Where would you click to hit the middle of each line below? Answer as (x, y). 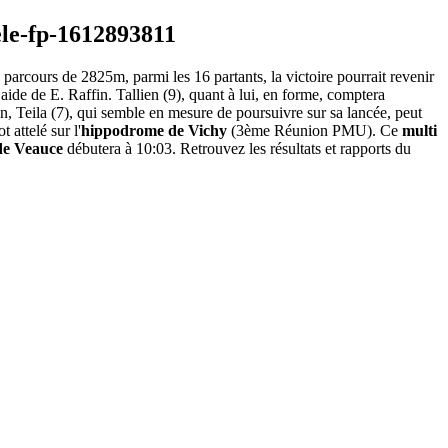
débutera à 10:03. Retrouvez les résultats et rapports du (237, 149)
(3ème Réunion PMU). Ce (314, 131)
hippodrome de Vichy (154, 131)
